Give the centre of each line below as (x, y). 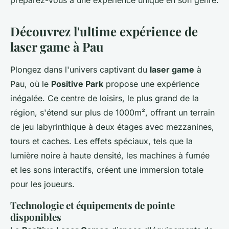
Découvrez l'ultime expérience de (104, 31)
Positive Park (77, 84)
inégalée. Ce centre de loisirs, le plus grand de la (105, 98)
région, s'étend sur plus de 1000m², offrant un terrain (112, 113)
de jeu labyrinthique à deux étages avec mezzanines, (112, 127)
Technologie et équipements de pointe (93, 205)
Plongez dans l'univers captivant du (80, 70)
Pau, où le (31, 84)
